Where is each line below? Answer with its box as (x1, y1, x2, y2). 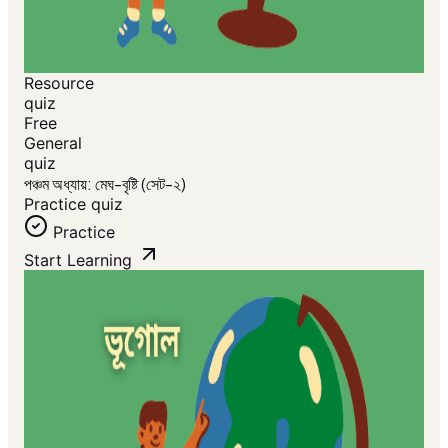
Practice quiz (24, 194, 123, 214)
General (24, 133, 82, 153)
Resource (24, 73, 94, 93)
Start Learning (24, 250, 132, 270)
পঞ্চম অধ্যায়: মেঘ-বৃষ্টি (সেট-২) (24, 173, 186, 194)
